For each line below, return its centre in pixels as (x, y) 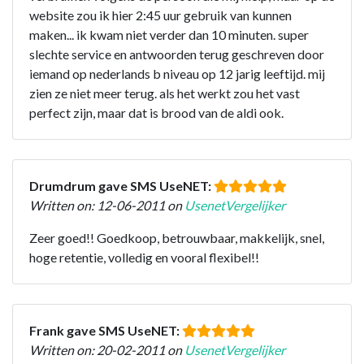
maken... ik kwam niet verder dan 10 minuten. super (169, 34)
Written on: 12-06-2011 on (107, 205)
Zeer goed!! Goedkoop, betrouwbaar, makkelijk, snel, (177, 237)
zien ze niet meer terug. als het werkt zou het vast (165, 93)
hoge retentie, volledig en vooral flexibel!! (144, 257)
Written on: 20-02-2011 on (107, 349)
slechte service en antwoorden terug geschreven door (177, 54)
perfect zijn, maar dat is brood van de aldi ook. (156, 112)
